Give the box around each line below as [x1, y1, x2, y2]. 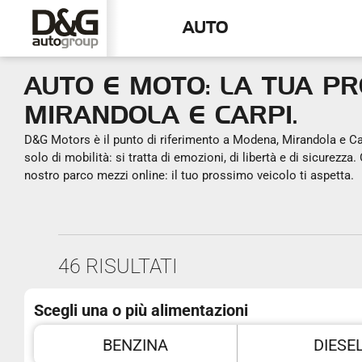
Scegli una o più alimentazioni [34, 301, 248, 320]
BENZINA [103, 335, 168, 355]
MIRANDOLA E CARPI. [24, 104, 297, 128]
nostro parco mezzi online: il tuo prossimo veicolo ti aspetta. [24, 168, 354, 183]
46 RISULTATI [58, 255, 178, 278]
